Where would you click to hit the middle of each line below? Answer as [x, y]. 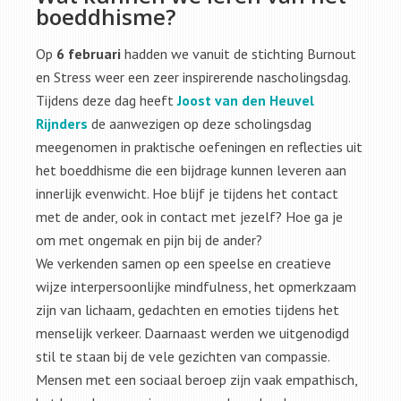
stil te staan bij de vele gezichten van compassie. [183, 356]
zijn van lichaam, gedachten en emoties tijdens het [188, 309]
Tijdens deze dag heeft [107, 100]
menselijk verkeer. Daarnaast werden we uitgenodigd [192, 333]
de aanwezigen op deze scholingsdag [201, 123]
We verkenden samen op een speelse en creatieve [183, 263]
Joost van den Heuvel [246, 100]
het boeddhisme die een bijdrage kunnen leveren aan [191, 170]
